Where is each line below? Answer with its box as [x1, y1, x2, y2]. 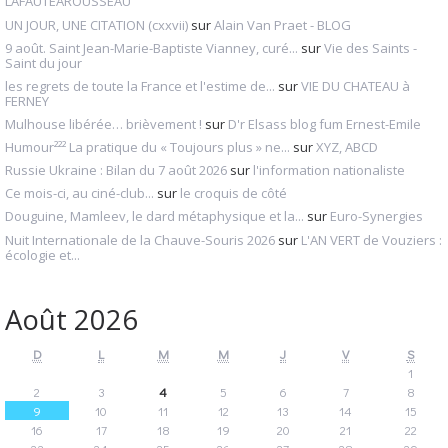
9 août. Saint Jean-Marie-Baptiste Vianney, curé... [5, 38, 298, 57]
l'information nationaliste [253, 161, 405, 180]
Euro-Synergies [330, 207, 423, 226]
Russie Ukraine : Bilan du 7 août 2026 [5, 161, 227, 180]
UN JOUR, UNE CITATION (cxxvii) [5, 15, 188, 34]
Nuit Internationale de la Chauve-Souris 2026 [5, 230, 275, 249]
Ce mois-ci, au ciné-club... [5, 184, 154, 203]
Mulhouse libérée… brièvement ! [5, 114, 202, 133]
